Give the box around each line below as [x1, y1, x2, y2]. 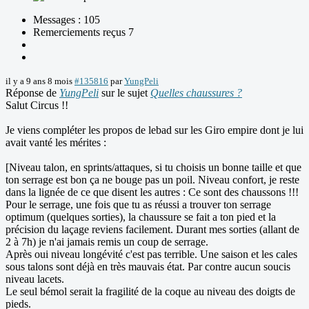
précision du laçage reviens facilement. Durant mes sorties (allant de [6, 223, 299, 236]
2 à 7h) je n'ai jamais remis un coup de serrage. [6, 236, 208, 248]
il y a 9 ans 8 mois [6, 76, 72, 87]
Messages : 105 [33, 14, 100, 26]
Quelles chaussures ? [150, 87, 242, 99]
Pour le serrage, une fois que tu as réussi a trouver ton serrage [6, 199, 271, 211]
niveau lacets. [6, 273, 64, 286]
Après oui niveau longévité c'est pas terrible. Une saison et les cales [6, 248, 297, 261]
